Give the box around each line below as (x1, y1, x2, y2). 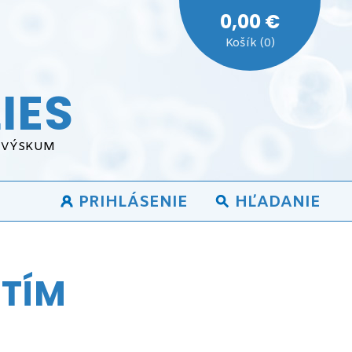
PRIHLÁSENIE (79, 192, 188, 213)
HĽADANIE (235, 192, 321, 213)
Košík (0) (225, 35, 275, 51)
